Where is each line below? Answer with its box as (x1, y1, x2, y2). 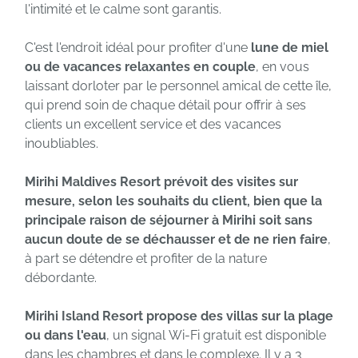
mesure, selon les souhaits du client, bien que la (25, 193, 322, 209)
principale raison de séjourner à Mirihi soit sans (25, 213, 312, 229)
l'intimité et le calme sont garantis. (25, 2, 221, 18)
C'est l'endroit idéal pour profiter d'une (25, 40, 251, 56)
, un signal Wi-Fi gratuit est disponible (106, 328, 326, 344)
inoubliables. (25, 136, 98, 152)
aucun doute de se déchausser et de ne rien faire (25, 232, 328, 248)
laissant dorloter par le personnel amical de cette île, (25, 78, 332, 94)
